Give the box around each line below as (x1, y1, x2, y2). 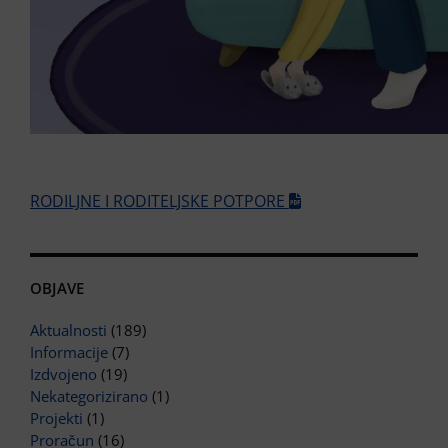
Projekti (30, 408, 83, 429)
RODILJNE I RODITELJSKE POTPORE (30, 190, 289, 213)
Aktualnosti (30, 320, 107, 341)
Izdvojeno (30, 364, 97, 385)
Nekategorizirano (30, 386, 148, 407)
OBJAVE (30, 278, 84, 299)
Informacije (30, 342, 108, 363)
